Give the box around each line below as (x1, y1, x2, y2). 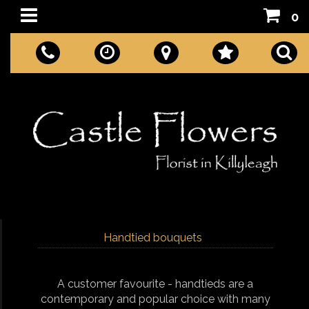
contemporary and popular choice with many (40, 292, 270, 306)
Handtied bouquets (103, 230, 202, 244)
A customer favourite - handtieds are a (57, 277, 254, 291)
